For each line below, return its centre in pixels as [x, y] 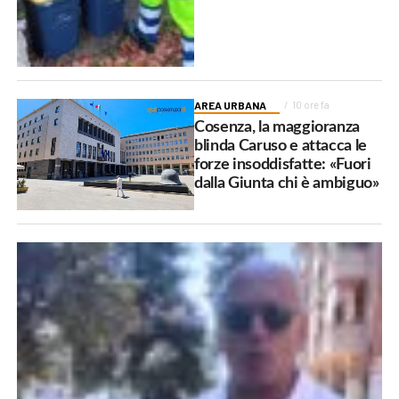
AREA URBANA [231, 105]
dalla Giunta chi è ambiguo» [287, 183]
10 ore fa [311, 104]
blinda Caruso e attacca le [281, 145]
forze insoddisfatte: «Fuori [283, 164]
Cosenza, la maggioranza [277, 126]
